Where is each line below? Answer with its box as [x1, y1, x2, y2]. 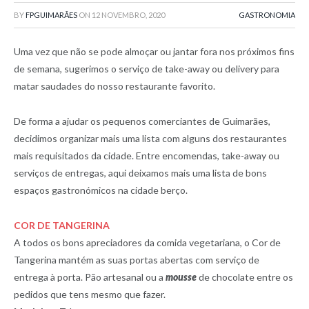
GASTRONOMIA [239, 10, 295, 19]
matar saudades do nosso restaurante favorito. [14, 80, 215, 92]
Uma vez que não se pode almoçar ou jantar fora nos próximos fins [14, 46, 295, 57]
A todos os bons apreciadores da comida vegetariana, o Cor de [14, 236, 281, 248]
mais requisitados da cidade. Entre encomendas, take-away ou [14, 149, 279, 161]
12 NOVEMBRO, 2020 [92, 10, 165, 19]
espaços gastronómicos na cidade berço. [14, 183, 188, 196]
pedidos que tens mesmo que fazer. [14, 288, 166, 300]
